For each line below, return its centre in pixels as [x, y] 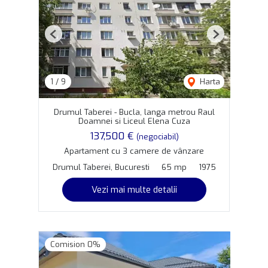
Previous [68, 38]
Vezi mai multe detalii [134, 189]
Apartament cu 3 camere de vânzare [134, 151]
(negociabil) [157, 136]
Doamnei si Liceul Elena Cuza [134, 121]
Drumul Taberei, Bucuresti [101, 167]
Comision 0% [75, 244]
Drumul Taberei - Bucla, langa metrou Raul [134, 112]
